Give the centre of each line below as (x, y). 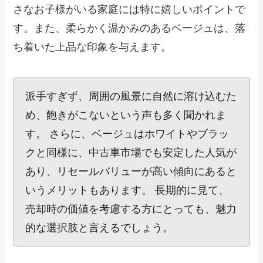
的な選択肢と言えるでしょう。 (100, 228)
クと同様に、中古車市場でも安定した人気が (131, 153)
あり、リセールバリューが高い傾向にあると (131, 172)
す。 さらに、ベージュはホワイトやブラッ (127, 134)
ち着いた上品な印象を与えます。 (92, 47)
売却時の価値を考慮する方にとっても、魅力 (131, 209)
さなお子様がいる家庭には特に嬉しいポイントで (129, 10)
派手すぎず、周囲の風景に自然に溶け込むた (131, 97)
